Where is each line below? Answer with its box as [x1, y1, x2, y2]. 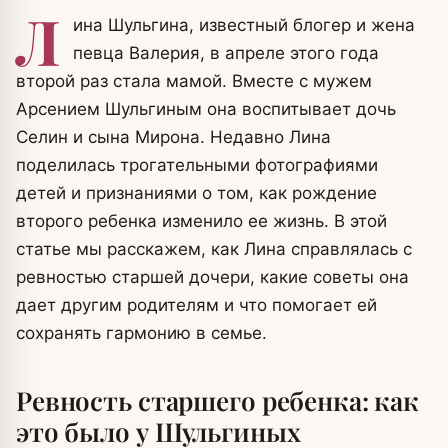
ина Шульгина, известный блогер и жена [73, 15, 415, 35]
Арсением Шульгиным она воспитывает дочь [16, 99, 396, 119]
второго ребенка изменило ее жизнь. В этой [16, 211, 387, 231]
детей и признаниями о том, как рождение [16, 183, 377, 203]
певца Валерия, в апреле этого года [73, 43, 379, 63]
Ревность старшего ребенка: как [16, 383, 420, 418]
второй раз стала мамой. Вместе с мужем [16, 71, 372, 91]
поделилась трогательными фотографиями [16, 155, 378, 175]
